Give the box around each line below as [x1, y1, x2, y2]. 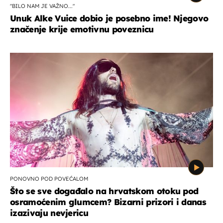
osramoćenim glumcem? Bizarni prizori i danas [10, 196, 207, 207]
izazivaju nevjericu [10, 207, 89, 218]
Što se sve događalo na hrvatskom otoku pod [10, 185, 199, 196]
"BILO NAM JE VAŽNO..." [10, 2, 75, 9]
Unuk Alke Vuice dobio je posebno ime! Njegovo [10, 12, 209, 23]
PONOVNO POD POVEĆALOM [10, 175, 88, 182]
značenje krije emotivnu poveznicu [10, 23, 154, 34]
